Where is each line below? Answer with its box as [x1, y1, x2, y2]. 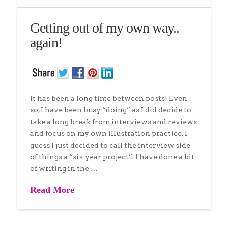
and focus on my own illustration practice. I [30, 129, 187, 137]
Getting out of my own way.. [30, 20, 180, 36]
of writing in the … [30, 164, 98, 173]
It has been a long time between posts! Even [30, 94, 187, 102]
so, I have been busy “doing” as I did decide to [30, 105, 191, 114]
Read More [30, 184, 74, 195]
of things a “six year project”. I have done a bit [30, 152, 194, 161]
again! [30, 35, 62, 51]
